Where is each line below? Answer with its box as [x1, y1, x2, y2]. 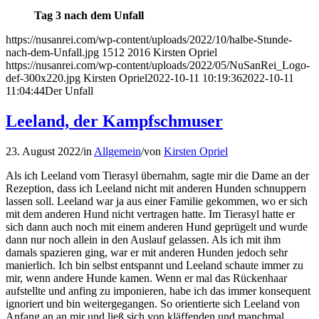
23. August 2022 [6, 145, 80, 157]
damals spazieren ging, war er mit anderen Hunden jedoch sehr [6, 246, 288, 258]
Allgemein [94, 145, 141, 157]
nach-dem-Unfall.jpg [6, 46, 99, 58]
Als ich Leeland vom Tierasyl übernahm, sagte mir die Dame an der [6, 169, 309, 182]
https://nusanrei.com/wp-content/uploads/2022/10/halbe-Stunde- [6, 33, 292, 46]
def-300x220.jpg [6, 71, 80, 84]
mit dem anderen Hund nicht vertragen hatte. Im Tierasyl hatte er [6, 207, 295, 220]
